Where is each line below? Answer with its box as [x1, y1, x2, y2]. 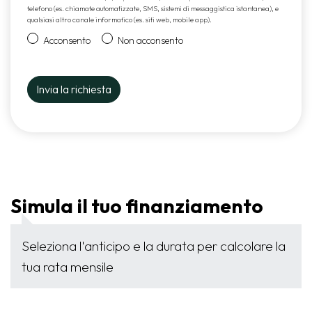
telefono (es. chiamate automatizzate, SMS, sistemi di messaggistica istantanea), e [27, 4, 279, 14]
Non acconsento [117, 34, 183, 47]
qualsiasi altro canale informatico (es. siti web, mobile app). [27, 15, 212, 25]
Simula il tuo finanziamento [10, 194, 263, 219]
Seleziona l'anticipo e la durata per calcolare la [22, 237, 286, 255]
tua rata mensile [22, 258, 114, 276]
